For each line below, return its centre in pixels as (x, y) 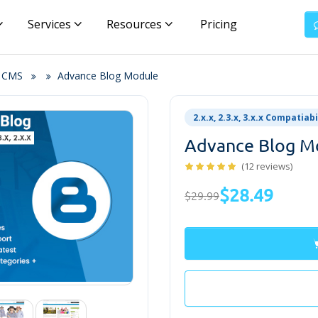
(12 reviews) (267, 166)
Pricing (217, 24)
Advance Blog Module (108, 76)
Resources (136, 24)
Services (51, 24)
